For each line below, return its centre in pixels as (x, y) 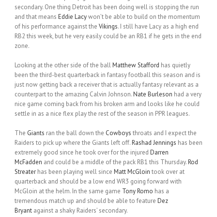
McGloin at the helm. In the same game (68, 191)
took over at (167, 172)
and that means (36, 17)
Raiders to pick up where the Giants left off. (73, 143)
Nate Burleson (153, 94)
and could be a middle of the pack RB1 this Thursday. (115, 162)
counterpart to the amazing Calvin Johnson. (74, 94)
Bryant (23, 211)
